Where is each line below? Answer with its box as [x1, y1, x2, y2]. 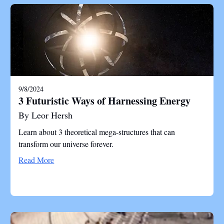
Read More [18, 154, 54, 165]
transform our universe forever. [18, 138, 114, 149]
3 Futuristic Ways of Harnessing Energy [18, 93, 191, 108]
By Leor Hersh [18, 109, 73, 121]
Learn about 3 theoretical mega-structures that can [18, 126, 175, 137]
